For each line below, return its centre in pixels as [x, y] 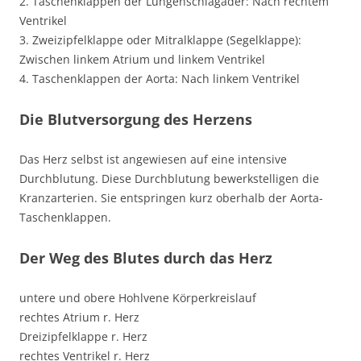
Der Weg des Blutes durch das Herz [146, 258]
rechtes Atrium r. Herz [79, 317]
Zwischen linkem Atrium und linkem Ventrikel [142, 59]
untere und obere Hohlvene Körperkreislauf [138, 298]
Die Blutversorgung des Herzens [136, 119]
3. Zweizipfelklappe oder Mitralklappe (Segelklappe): [160, 40]
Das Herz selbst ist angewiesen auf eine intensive [153, 159]
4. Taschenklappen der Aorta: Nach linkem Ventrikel [160, 79]
